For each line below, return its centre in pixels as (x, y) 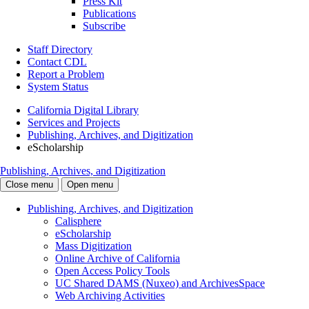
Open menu (90, 185)
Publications (109, 14)
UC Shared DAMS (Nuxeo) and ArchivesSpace (160, 283)
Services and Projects (74, 123)
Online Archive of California (118, 259)
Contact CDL (57, 62)
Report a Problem (66, 74)
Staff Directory (60, 50)
